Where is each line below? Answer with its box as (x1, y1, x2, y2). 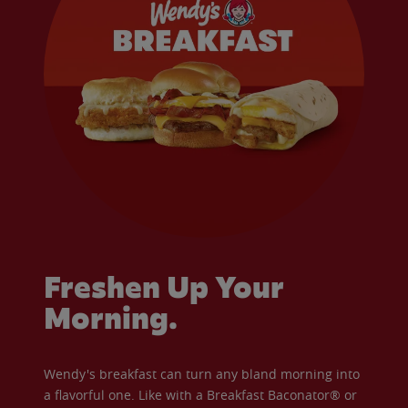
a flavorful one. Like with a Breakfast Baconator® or (44, 385, 357, 403)
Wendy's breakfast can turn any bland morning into (44, 364, 360, 382)
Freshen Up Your (44, 267, 284, 307)
